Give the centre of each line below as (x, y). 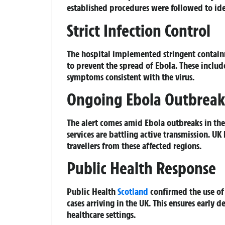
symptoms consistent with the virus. (131, 77)
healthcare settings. (101, 215)
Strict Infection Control (139, 30)
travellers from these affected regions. (134, 146)
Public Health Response (141, 168)
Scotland (133, 192)
